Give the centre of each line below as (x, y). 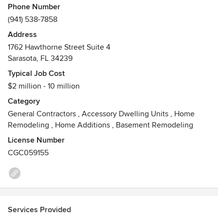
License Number (36, 140)
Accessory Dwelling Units (125, 114)
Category (24, 101)
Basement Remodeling (154, 125)
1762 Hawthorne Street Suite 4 (59, 47)
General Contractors (42, 114)
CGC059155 (28, 153)
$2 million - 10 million (44, 86)
